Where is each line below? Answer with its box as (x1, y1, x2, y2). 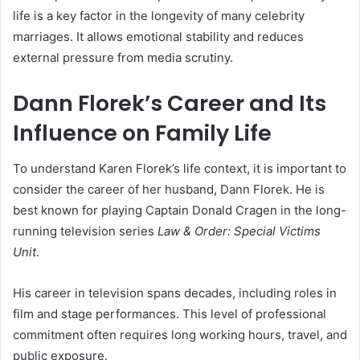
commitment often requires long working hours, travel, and (13, 327, 347, 343)
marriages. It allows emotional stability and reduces (13, 28, 304, 44)
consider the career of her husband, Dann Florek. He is (13, 182, 325, 198)
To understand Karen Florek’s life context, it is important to (13, 161, 346, 177)
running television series (13, 223, 157, 239)
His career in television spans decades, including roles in (13, 285, 337, 301)
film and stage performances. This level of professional (13, 306, 326, 322)
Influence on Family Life (13, 117, 272, 148)
